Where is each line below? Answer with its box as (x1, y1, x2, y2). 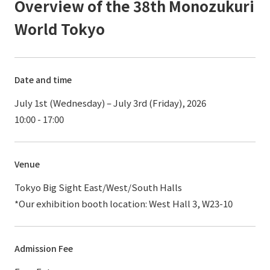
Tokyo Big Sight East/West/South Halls (14, 181, 182, 194)
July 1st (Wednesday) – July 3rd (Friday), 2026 (14, 96, 206, 110)
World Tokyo (14, 18, 105, 40)
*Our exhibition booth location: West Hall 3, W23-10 (14, 197, 233, 210)
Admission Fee (14, 242, 73, 255)
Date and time (14, 74, 72, 86)
